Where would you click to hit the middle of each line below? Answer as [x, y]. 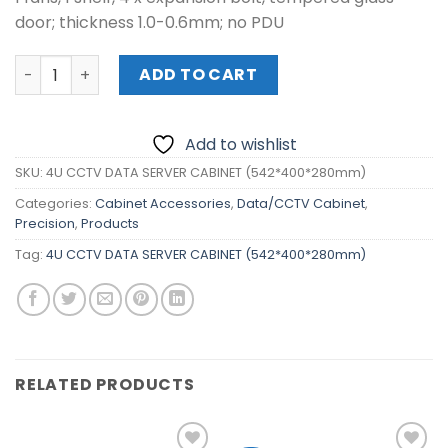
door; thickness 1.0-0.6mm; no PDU [149, 22]
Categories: [55, 204]
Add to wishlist [241, 145]
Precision [45, 224]
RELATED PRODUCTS [105, 385]
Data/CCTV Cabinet [301, 204]
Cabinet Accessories [163, 204]
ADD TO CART [198, 75]
